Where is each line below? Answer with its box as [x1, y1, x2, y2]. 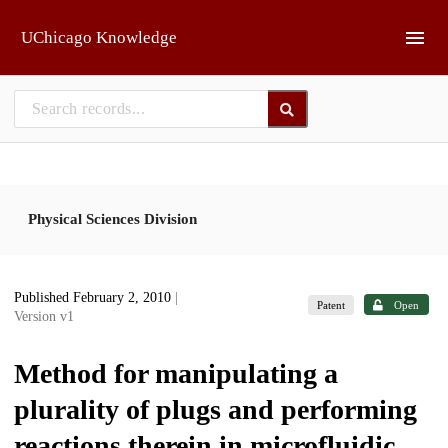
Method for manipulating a [14, 358, 338, 389]
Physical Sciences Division [28, 210, 197, 227]
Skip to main [26, 15, 105, 30]
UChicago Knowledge [21, 28, 177, 47]
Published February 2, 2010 [14, 290, 175, 305]
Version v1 [14, 309, 74, 324]
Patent [317, 298, 346, 311]
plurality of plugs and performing [14, 394, 417, 425]
